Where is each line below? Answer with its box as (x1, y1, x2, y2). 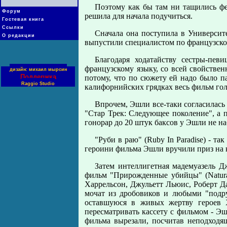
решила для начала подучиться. (85, 12, 193, 20)
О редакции (2, 33, 35, 38)
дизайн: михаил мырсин (9, 67, 67, 72)
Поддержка (20, 73, 56, 81)
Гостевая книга (2, 17, 44, 22)
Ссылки (2, 25, 24, 30)
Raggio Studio (21, 81, 55, 86)
